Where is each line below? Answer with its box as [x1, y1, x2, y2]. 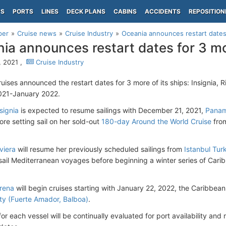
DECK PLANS [67, 8, 105, 15]
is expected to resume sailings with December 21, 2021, [19, 106, 205, 115]
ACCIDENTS [145, 8, 181, 15]
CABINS [114, 8, 137, 15]
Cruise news [17, 29, 56, 37]
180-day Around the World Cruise [101, 117, 211, 126]
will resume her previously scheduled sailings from [16, 145, 184, 153]
